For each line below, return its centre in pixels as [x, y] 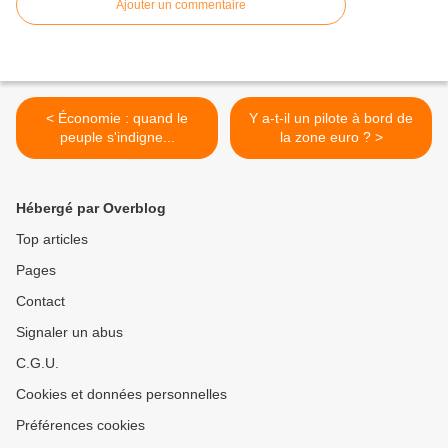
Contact [40, 301]
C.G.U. [37, 363]
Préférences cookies [80, 425]
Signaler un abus [69, 332]
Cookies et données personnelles [121, 394]
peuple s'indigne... [117, 137]
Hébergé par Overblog [91, 208]
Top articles [52, 239]
